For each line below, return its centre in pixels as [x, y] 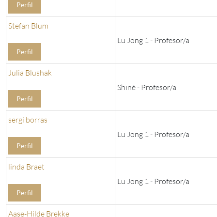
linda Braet [26, 167]
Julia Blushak [30, 73]
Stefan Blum [28, 26]
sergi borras [28, 120]
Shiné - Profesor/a [147, 87]
